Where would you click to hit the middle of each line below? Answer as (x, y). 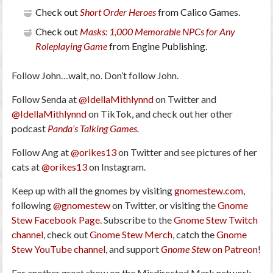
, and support (133, 249)
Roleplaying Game (71, 46)
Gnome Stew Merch (131, 235)
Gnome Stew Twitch (216, 220)
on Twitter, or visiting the (164, 205)
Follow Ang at (41, 152)
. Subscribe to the (137, 220)
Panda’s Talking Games (93, 129)
